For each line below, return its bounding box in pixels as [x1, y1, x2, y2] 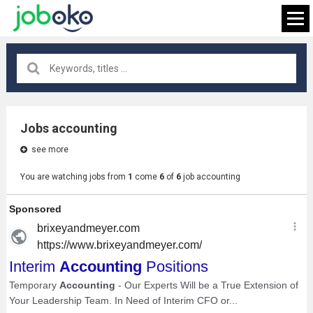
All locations [64, 105, 118, 117]
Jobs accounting [20, 121, 117, 136]
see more [29, 145, 68, 154]
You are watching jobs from [20, 172, 128, 182]
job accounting [180, 172, 240, 182]
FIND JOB [136, 150, 177, 162]
